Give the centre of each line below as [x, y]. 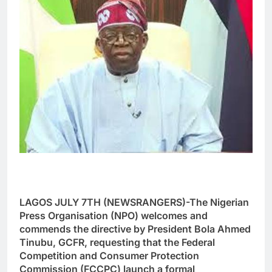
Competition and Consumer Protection [109, 256]
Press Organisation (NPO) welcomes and [114, 216]
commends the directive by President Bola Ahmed [135, 229]
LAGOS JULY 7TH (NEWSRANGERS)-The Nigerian [134, 202]
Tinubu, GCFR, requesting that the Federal [117, 243]
